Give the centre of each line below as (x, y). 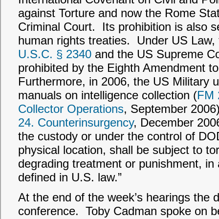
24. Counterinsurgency (76, 122)
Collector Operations (71, 109)
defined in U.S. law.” (70, 177)
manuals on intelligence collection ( (108, 95)
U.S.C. (35, 54)
